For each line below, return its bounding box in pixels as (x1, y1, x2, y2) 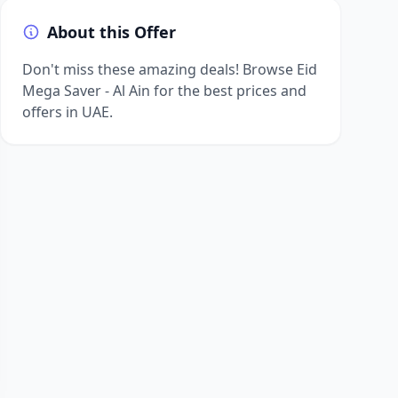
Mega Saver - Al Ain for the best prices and (22, 81, 306, 100)
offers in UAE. (22, 102, 113, 122)
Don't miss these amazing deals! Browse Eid (22, 60, 317, 79)
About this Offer (47, 21, 176, 43)
